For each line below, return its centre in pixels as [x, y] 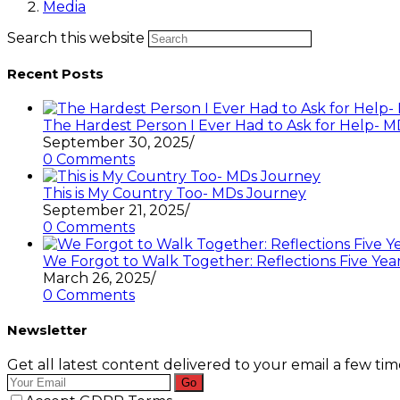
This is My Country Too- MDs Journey [175, 193]
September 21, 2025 [114, 210]
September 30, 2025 [116, 142]
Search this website [76, 37]
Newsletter [47, 329]
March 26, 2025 [97, 278]
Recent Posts [55, 73]
